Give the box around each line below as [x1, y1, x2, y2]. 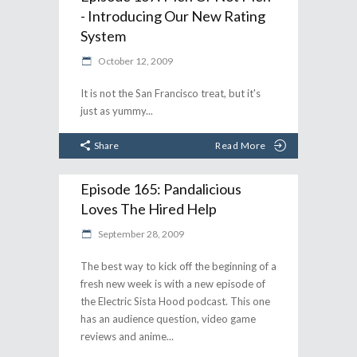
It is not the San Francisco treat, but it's [80, 86, 261, 100]
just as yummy [80, 104, 146, 117]
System [80, 26, 126, 45]
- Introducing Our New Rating [80, 6, 265, 25]
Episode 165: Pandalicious [80, 180, 241, 198]
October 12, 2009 [96, 54, 173, 67]
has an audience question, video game [80, 312, 256, 325]
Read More [215, 139, 266, 151]
